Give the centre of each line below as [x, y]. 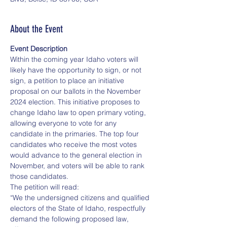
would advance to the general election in [77, 155]
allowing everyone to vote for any [64, 123]
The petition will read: [45, 187]
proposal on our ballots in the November [77, 91]
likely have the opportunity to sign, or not [77, 70]
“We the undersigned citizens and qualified [81, 198]
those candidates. [39, 176]
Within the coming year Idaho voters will [75, 59]
